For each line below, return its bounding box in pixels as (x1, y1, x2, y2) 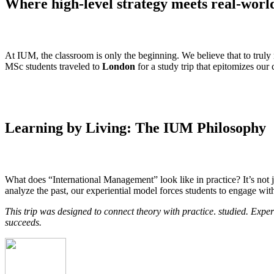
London (102, 61, 135, 72)
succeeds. (5, 217, 42, 228)
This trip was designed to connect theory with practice (5, 206, 213, 217)
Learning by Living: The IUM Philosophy (5, 120, 266, 136)
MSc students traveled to (5, 61, 102, 72)
